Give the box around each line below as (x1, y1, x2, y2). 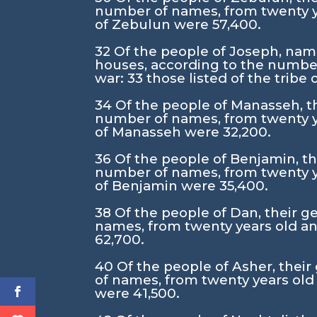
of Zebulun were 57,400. (95, 16, 262, 33)
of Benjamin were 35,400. (95, 178, 269, 194)
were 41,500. (95, 285, 180, 301)
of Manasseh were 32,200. (95, 124, 272, 140)
